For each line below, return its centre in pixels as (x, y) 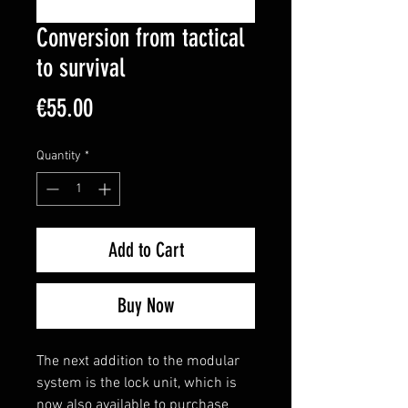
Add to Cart (146, 250)
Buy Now (146, 306)
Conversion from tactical (140, 38)
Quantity (59, 156)
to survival (81, 68)
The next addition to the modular (138, 362)
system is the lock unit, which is (137, 383)
